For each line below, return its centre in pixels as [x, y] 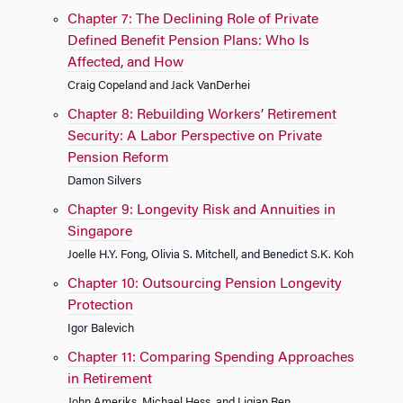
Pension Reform [118, 158]
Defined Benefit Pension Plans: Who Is [188, 41]
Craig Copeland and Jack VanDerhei [159, 86]
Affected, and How [125, 63]
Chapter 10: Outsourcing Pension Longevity [205, 284]
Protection [100, 306]
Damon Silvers [104, 182]
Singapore [100, 232]
